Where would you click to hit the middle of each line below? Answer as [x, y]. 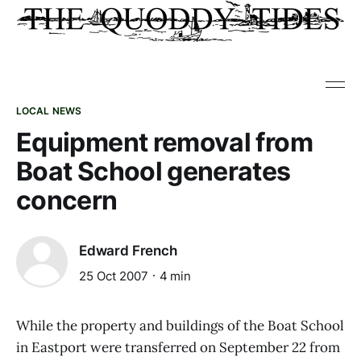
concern [67, 200]
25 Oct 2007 [114, 276]
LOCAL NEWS [49, 111]
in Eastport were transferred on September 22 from [178, 347]
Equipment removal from [164, 142]
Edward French [128, 251]
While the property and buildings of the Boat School [180, 326]
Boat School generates [154, 171]
